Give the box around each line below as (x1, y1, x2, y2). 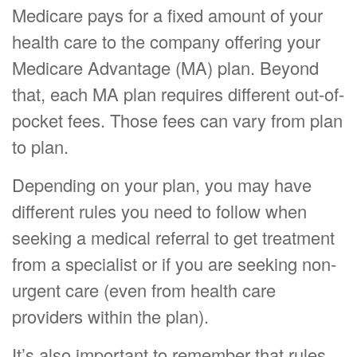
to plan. (12, 134, 69, 159)
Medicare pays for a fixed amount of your (12, 2, 323, 27)
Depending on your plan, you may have (12, 172, 312, 197)
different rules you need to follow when (12, 198, 307, 223)
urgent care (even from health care (12, 277, 276, 302)
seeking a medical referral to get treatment (12, 225, 335, 249)
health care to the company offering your (12, 29, 320, 53)
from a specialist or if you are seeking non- (12, 251, 336, 276)
